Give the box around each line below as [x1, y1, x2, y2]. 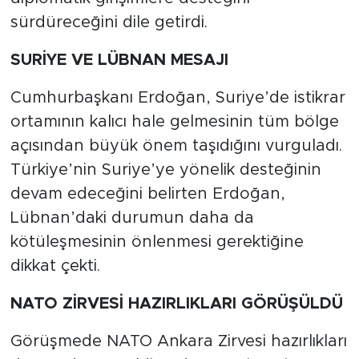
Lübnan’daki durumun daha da [10, 209, 254, 226]
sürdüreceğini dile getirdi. [10, 14, 208, 30]
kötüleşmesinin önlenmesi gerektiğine [10, 233, 304, 250]
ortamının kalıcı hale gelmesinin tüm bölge [10, 113, 339, 130]
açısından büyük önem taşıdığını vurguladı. [10, 137, 342, 154]
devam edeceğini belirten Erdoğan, [10, 185, 285, 202]
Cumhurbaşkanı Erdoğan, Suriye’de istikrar [10, 89, 345, 106]
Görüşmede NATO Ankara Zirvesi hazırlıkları [10, 333, 347, 349]
